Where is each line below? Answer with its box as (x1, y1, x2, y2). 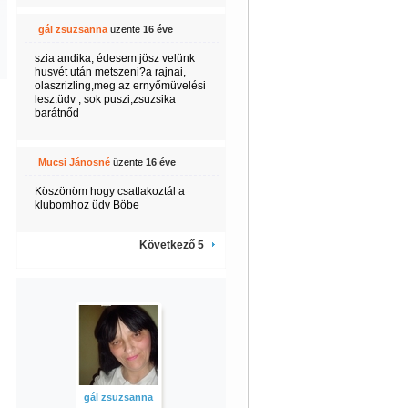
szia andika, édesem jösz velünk (34, 52, 195, 65)
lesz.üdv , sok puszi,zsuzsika (34, 93, 176, 106)
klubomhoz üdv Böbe (34, 199, 139, 211)
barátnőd (34, 107, 79, 119)
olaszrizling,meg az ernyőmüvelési (34, 79, 206, 92)
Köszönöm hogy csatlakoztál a (34, 185, 185, 198)
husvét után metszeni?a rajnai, (34, 66, 186, 78)
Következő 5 (138, 239, 204, 251)
